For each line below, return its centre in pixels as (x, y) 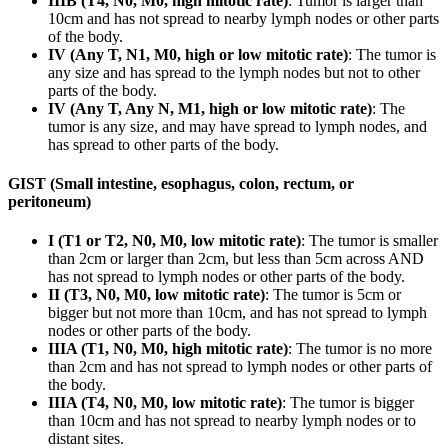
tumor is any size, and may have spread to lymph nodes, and (237, 126)
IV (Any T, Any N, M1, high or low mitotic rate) (210, 108)
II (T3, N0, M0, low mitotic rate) (156, 295)
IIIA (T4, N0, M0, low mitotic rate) (165, 403)
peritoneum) (49, 202)
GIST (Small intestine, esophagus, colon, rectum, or (181, 184)
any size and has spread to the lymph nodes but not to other (234, 72)
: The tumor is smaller (369, 241)
